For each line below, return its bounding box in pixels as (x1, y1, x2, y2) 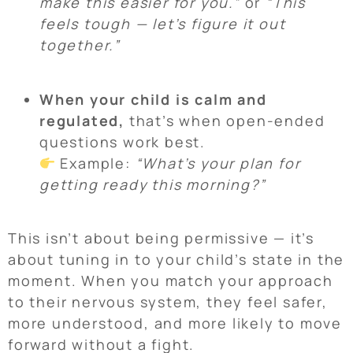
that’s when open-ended (124, 110, 325, 130)
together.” (39, 35, 121, 55)
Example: (55, 153, 136, 173)
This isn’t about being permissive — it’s (8, 229, 314, 248)
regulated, (39, 110, 125, 130)
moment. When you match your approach (8, 271, 333, 291)
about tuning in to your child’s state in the (8, 250, 345, 269)
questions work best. (39, 132, 206, 151)
